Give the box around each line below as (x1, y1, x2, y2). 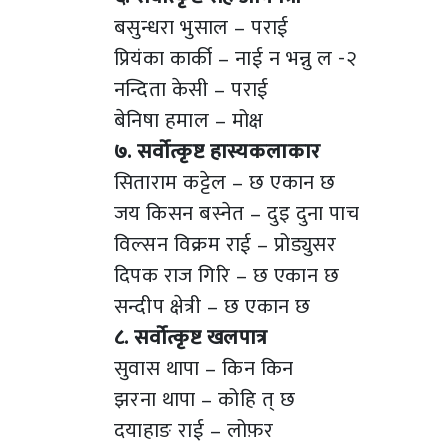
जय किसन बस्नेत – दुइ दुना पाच (114, 195, 360, 231)
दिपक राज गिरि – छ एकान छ (114, 257, 340, 293)
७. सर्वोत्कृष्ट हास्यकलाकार (114, 133, 321, 169)
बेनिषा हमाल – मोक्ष (114, 102, 264, 138)
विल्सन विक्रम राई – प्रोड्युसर (114, 226, 337, 262)
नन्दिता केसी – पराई (114, 71, 269, 107)
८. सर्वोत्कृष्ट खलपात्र (114, 319, 268, 355)
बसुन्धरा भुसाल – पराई (114, 9, 289, 45)
